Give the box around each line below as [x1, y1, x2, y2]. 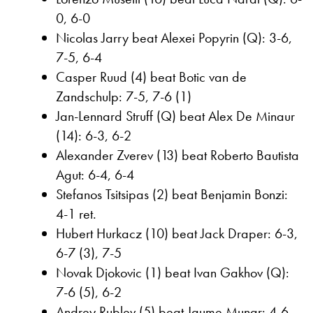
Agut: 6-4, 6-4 [56, 165, 134, 184]
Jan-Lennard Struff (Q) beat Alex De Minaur [56, 106, 295, 125]
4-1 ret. [56, 204, 96, 223]
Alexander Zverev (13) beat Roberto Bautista [56, 145, 299, 164]
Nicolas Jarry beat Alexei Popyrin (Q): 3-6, [56, 28, 292, 47]
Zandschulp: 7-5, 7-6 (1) [56, 87, 191, 105]
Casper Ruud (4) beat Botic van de [56, 67, 247, 86]
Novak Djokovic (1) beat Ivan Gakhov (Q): [56, 263, 289, 282]
